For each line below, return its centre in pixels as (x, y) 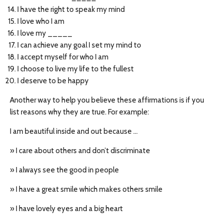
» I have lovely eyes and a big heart (66, 209)
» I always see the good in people (64, 170)
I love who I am (41, 21)
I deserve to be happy (53, 81)
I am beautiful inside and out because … (74, 131)
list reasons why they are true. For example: (80, 112)
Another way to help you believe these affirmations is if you (107, 100)
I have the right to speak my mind (71, 9)
